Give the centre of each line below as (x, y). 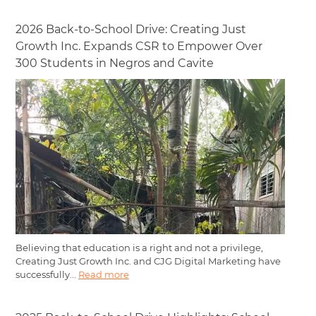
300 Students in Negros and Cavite (115, 63)
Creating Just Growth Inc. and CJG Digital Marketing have (148, 261)
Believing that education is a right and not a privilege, (139, 248)
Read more (104, 275)
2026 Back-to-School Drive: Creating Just (131, 30)
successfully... (47, 275)
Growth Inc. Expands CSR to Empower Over (139, 47)
